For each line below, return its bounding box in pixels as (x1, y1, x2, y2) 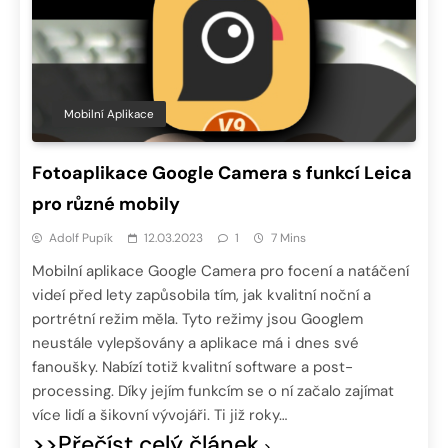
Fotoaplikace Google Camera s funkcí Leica (32, 161, 412, 186)
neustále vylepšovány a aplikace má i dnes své (32, 333, 359, 354)
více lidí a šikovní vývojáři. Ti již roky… (32, 405, 287, 426)
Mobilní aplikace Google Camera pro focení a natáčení (32, 261, 409, 282)
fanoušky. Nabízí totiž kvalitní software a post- (32, 357, 353, 378)
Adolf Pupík (49, 230, 113, 247)
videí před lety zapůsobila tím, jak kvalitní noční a (32, 285, 371, 306)
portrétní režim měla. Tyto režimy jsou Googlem (32, 309, 363, 330)
